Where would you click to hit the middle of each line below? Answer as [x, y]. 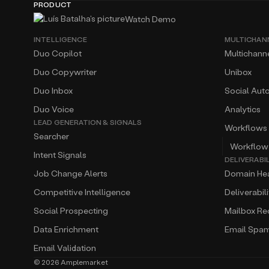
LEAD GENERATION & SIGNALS [88, 122]
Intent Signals [60, 155]
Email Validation [65, 248]
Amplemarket [84, 262]
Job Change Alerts [71, 173]
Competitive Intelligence [82, 192]
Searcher [51, 136]
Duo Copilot [58, 53]
